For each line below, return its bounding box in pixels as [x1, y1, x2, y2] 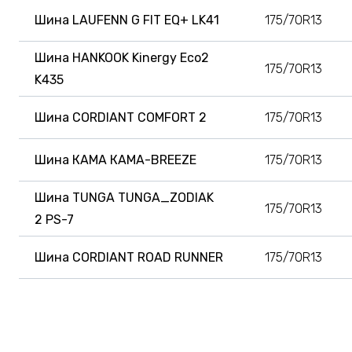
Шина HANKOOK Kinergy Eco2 [35, 49, 209, 65]
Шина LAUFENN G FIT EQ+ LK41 [35, 12, 219, 27]
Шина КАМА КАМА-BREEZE [35, 152, 196, 167]
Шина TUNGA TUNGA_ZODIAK [35, 189, 214, 205]
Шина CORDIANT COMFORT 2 [35, 109, 207, 125]
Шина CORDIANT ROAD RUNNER [35, 249, 223, 265]
